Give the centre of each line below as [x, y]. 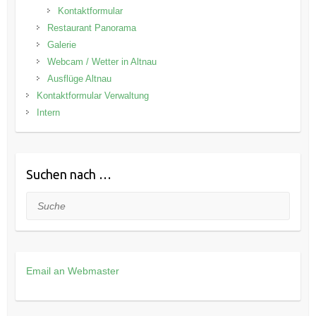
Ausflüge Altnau [79, 79]
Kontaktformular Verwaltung [92, 96]
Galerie [61, 45]
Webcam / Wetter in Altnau [102, 62]
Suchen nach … [68, 175]
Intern [48, 113]
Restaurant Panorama [91, 28]
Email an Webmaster [72, 271]
